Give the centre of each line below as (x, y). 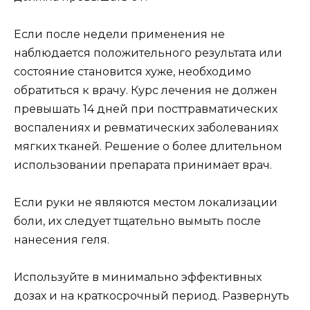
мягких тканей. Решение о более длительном (148, 147)
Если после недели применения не (119, 35)
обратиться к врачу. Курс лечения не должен (146, 91)
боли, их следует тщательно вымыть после (137, 221)
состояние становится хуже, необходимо (133, 72)
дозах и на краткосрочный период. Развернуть (152, 296)
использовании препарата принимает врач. (143, 165)
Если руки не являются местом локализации (146, 203)
